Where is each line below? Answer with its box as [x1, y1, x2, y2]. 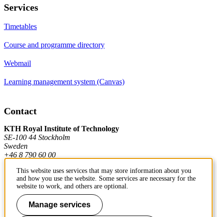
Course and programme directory [4, 40, 105, 49]
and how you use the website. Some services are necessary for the [16, 175, 196, 182]
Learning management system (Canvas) [4, 77, 124, 86]
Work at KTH [4, 200, 46, 209]
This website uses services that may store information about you [16, 167, 191, 174]
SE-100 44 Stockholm [4, 133, 70, 141]
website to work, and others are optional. [16, 183, 128, 190]
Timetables [4, 22, 37, 31]
